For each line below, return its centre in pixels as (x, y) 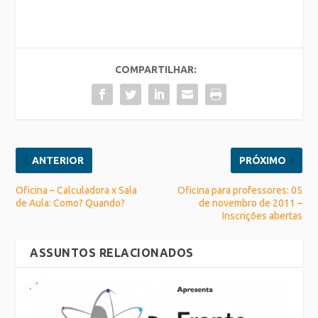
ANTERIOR (58, 160)
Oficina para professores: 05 (240, 190)
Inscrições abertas (262, 215)
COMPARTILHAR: (155, 69)
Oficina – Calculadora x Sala (77, 190)
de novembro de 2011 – (250, 203)
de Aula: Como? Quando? (71, 203)
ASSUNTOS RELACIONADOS (112, 252)
